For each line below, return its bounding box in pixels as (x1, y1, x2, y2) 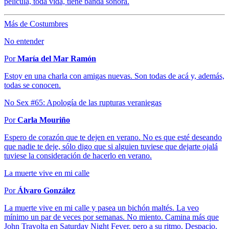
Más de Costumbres (4, 19, 68, 29)
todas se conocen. (4, 81, 61, 90)
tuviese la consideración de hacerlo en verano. (4, 151, 152, 161)
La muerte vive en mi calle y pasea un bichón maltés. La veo (4, 203, 199, 213)
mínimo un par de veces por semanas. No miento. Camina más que (4, 213, 219, 222)
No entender (4, 37, 44, 46)
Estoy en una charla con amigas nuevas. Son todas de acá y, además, (4, 72, 224, 81)
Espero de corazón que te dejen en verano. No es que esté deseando (4, 133, 222, 142)
